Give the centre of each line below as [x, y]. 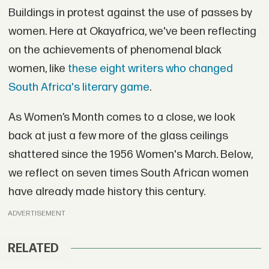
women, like [38, 69]
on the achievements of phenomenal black [115, 50]
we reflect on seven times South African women [128, 173]
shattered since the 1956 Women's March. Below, [130, 154]
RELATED [34, 248]
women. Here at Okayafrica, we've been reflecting [132, 32]
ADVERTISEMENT [37, 214]
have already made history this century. [107, 192]
